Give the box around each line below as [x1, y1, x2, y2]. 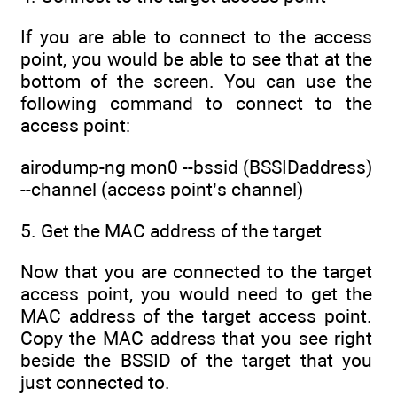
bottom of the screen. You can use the [20, 70, 372, 93]
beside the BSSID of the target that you [20, 349, 372, 372]
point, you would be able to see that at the [20, 48, 372, 71]
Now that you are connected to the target [20, 261, 372, 284]
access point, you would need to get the [20, 283, 372, 306]
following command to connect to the [20, 92, 372, 115]
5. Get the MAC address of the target [20, 219, 322, 242]
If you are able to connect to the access [20, 26, 372, 49]
